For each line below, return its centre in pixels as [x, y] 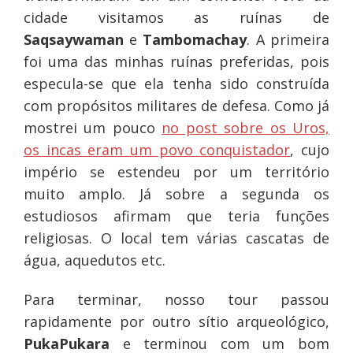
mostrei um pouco [93, 128]
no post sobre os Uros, [246, 128]
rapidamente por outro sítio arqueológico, [176, 322]
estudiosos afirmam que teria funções [176, 216]
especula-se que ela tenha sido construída [176, 84]
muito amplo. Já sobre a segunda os [176, 194]
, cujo [310, 150]
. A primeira [288, 40]
